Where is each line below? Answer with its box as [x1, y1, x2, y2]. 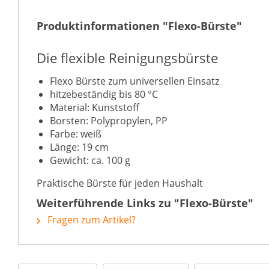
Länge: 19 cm [50, 141, 109, 154]
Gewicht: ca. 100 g [50, 154, 130, 167]
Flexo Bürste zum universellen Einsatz [50, 74, 219, 88]
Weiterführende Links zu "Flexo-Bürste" [37, 196, 253, 210]
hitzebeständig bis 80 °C [50, 88, 158, 101]
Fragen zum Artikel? [45, 213, 136, 226]
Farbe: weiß [50, 127, 101, 141]
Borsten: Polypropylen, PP [50, 114, 168, 127]
